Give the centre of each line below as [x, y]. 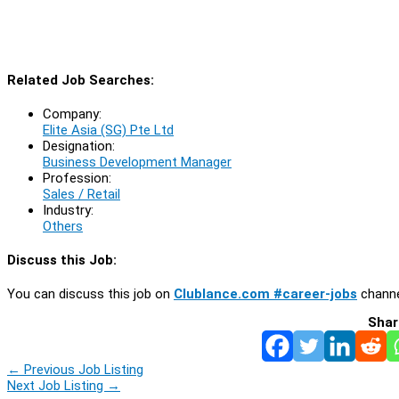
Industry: [68, 210]
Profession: [77, 178]
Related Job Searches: [81, 80]
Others [63, 226]
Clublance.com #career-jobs [265, 293]
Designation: [79, 146]
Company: [72, 114]
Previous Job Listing [82, 369]
